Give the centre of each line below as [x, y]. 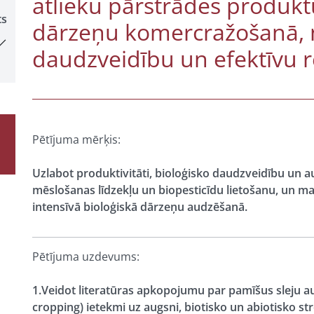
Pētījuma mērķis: [76, 139]
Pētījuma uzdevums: [86, 257]
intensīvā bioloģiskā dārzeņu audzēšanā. [140, 207]
